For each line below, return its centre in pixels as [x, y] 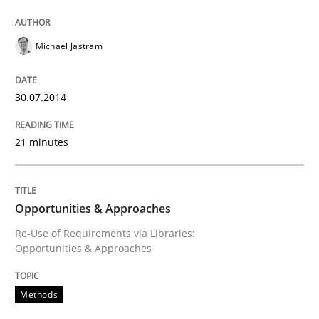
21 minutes [42, 142]
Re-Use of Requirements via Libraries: [105, 233]
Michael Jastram [69, 46]
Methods [39, 294]
